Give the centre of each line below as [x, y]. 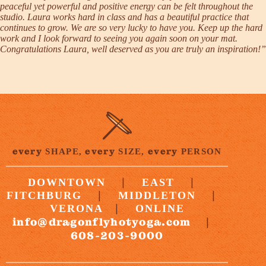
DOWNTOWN [66, 182]
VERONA [76, 208]
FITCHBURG [44, 195]
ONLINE [160, 208]
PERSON [200, 151]
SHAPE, [64, 151]
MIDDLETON [157, 195]
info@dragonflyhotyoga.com [102, 221]
